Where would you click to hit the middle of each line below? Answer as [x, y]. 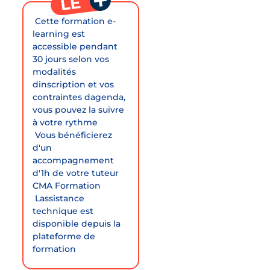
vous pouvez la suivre [79, 109]
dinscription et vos [74, 84]
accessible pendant [75, 46]
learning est [59, 33]
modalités [55, 71]
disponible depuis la [77, 223]
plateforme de [64, 236]
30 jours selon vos [71, 59]
